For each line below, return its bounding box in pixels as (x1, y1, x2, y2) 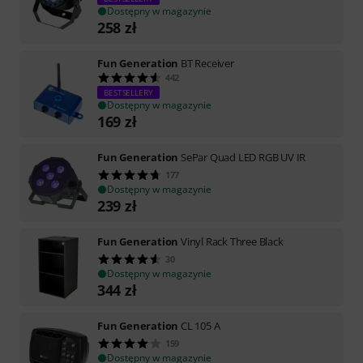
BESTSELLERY (104, 86, 153, 98)
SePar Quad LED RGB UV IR (181, 149, 306, 164)
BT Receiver (181, 55, 234, 70)
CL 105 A (181, 318, 220, 333)
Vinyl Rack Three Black (181, 233, 284, 249)
